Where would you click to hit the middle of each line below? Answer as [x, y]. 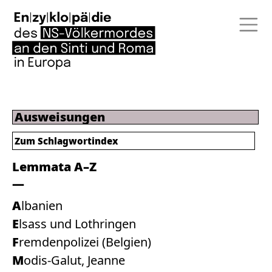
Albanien [42, 206]
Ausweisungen [60, 117]
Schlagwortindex [78, 141]
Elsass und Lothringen [77, 224]
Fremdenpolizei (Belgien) [85, 242]
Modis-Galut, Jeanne [74, 260]
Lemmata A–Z [54, 167]
